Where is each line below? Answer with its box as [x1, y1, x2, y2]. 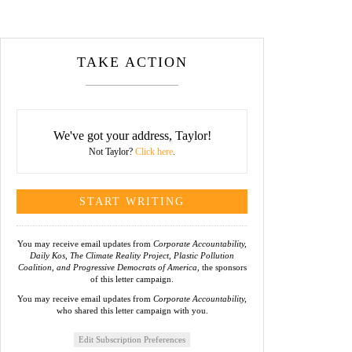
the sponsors [199, 262, 247, 272]
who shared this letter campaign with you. [56, 306, 208, 315]
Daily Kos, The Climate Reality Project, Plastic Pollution [30, 251, 234, 260]
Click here [135, 146, 173, 157]
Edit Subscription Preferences [79, 335, 185, 344]
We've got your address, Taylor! [53, 129, 211, 142]
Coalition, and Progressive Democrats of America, [17, 262, 200, 272]
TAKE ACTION [76, 54, 188, 70]
